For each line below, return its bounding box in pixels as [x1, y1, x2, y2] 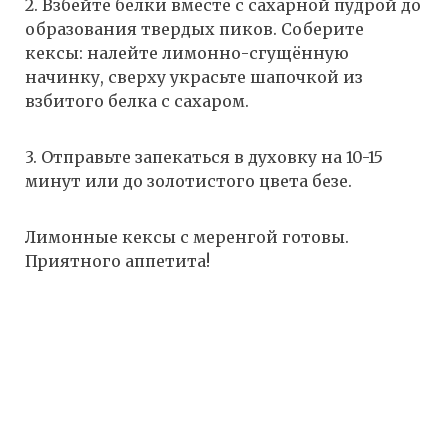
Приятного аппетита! [25, 251, 210, 272]
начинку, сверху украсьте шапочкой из [25, 67, 363, 88]
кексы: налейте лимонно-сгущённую [25, 43, 349, 64]
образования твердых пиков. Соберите [25, 19, 364, 40]
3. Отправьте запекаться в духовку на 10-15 [25, 147, 383, 168]
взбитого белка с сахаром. [25, 91, 249, 112]
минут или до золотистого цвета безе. [25, 171, 352, 192]
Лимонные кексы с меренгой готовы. [25, 227, 349, 248]
